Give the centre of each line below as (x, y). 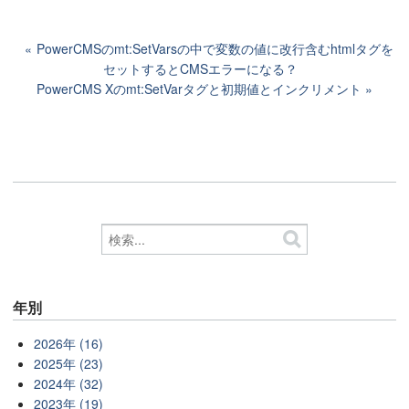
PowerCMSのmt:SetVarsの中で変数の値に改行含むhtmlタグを (215, 49)
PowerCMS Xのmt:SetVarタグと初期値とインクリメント (199, 89)
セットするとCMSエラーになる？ (200, 69)
